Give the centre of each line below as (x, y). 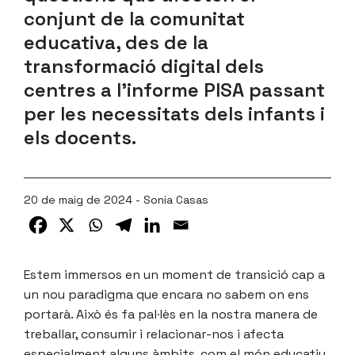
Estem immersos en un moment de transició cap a (174, 274)
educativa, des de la (116, 42)
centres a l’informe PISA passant (174, 90)
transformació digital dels (144, 66)
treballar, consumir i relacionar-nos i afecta (154, 334)
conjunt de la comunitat (134, 18)
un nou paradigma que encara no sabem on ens (166, 294)
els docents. (80, 137)
